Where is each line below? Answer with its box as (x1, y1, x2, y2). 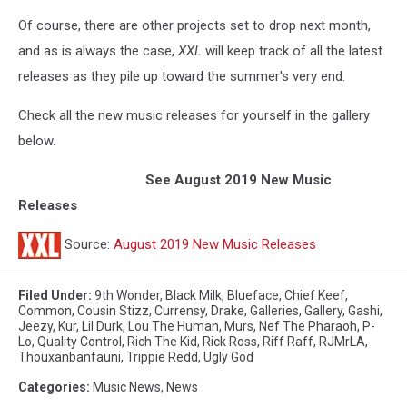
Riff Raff (263, 333, 313, 349)
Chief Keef (284, 287, 345, 303)
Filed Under (18, 287, 88, 303)
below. (18, 132, 55, 149)
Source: (61, 235, 114, 253)
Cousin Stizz (77, 303, 149, 318)
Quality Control (37, 333, 122, 349)
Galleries (250, 303, 299, 318)
